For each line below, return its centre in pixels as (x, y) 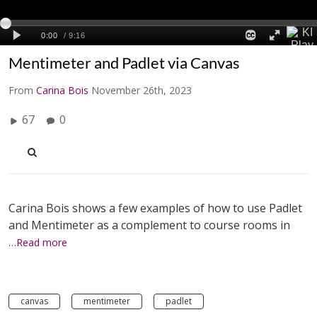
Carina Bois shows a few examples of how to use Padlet (155, 208)
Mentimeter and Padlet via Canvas (124, 62)
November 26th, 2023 (142, 90)
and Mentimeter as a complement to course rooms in (149, 225)
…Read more (38, 242)
